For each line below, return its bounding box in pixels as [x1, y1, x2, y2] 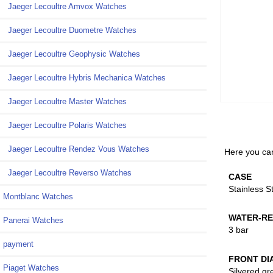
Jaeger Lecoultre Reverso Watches [3, 168, 132, 178]
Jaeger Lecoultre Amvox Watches [3, 2, 127, 12]
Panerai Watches [3, 216, 63, 225]
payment [3, 239, 34, 249]
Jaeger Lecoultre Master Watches [3, 97, 127, 107]
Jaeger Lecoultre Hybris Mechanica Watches [3, 73, 166, 83]
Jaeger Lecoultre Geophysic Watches [3, 49, 140, 59]
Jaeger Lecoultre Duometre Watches [3, 26, 136, 35]
